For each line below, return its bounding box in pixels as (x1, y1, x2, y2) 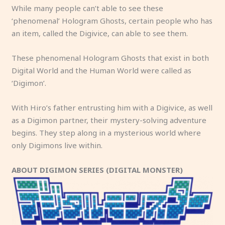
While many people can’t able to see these (12, 3, 164, 13)
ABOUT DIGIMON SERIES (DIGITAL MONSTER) (12, 164, 183, 175)
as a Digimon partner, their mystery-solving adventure (12, 115, 207, 125)
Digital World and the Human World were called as (12, 65, 192, 75)
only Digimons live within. (12, 140, 103, 150)
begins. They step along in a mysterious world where (12, 127, 201, 138)
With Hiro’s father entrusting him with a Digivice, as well (12, 102, 213, 113)
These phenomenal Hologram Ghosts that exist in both (12, 52, 209, 63)
